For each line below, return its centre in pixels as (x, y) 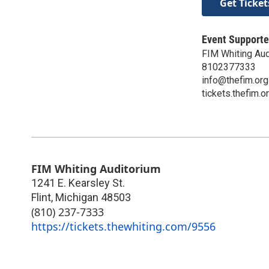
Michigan (77, 197)
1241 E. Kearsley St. (78, 183)
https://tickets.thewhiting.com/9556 (123, 226)
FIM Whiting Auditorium (96, 168)
